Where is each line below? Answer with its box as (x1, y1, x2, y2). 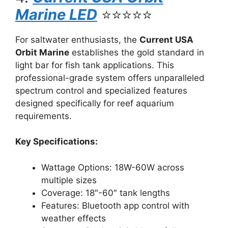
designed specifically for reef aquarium (15, 98, 174, 108)
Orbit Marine (15, 47, 69, 58)
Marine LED (15, 5, 97, 23)
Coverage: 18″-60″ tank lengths (41, 187, 170, 198)
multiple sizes (41, 175, 97, 185)
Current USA (139, 34, 193, 45)
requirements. (15, 110, 72, 121)
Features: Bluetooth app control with (41, 200, 189, 211)
